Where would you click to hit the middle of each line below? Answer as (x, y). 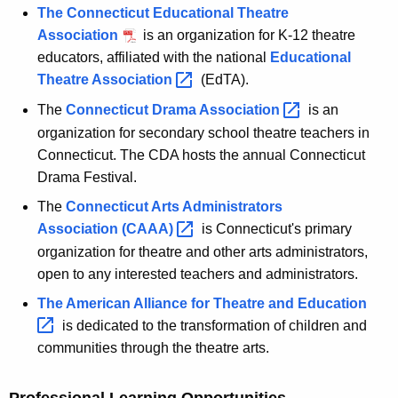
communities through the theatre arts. (155, 348)
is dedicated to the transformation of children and (215, 325)
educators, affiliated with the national (154, 58)
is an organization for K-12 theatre (247, 36)
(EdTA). (223, 80)
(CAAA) (149, 228)
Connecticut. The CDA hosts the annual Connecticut (201, 155)
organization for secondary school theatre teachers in (203, 132)
